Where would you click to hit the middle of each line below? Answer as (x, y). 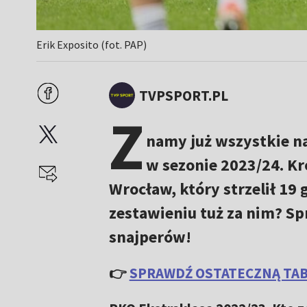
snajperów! (150, 237)
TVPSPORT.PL (183, 95)
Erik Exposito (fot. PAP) (92, 45)
